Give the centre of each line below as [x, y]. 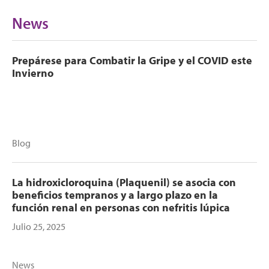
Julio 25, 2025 [39, 226]
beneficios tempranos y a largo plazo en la [115, 195]
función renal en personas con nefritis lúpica [121, 207]
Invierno [33, 73]
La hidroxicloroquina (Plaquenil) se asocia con [124, 182]
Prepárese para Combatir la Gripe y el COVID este [132, 60]
